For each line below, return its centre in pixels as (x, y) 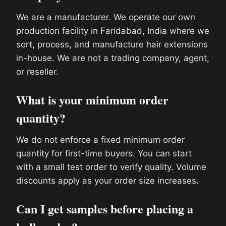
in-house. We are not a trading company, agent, (113, 58)
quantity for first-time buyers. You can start (104, 153)
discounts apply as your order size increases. (107, 180)
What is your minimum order (92, 99)
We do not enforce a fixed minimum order (100, 139)
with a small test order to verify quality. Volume (111, 167)
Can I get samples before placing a (105, 208)
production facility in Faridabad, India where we (113, 31)
